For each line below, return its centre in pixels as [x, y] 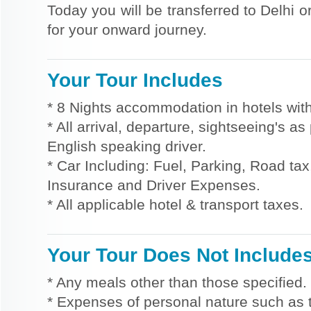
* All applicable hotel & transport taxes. [175, 204]
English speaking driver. [127, 146]
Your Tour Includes [135, 80]
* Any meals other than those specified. [177, 282]
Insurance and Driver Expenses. [154, 185]
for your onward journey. [127, 30]
